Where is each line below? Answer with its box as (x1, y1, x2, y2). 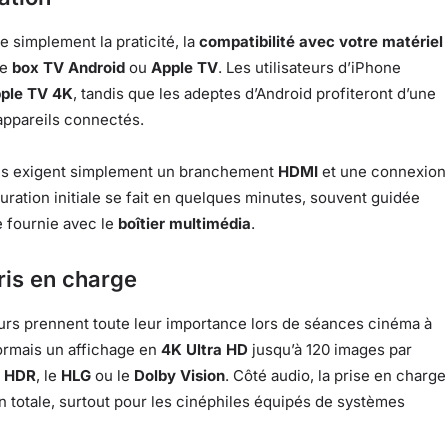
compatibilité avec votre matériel (199, 32, 443, 52)
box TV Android (12, 58, 125, 78)
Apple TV (151, 58, 218, 78)
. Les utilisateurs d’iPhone (218, 58, 401, 78)
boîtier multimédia (118, 214, 251, 234)
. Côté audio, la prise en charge (225, 366, 446, 386)
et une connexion (318, 162, 446, 182)
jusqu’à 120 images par (248, 340, 412, 360)
